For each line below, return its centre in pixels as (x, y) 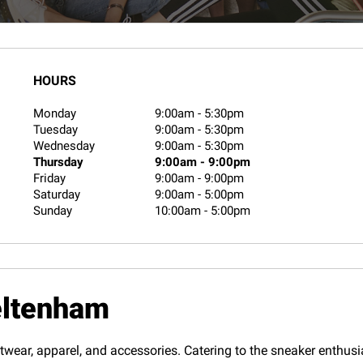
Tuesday (56, 130)
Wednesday (64, 146)
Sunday (53, 211)
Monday (55, 113)
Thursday (59, 162)
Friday (50, 178)
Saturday (57, 194)
